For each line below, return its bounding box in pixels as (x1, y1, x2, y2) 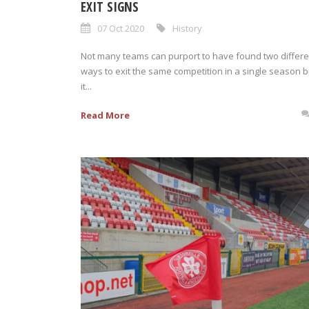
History (172, 21, 202, 34)
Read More (81, 108, 130, 121)
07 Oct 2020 (97, 21, 144, 34)
